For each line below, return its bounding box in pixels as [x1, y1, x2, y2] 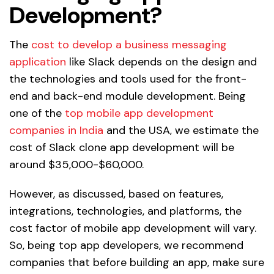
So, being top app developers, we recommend [9, 238, 243, 253]
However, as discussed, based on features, [9, 187, 223, 202]
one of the [9, 106, 65, 121]
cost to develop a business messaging [28, 37, 227, 53]
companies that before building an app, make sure [9, 255, 264, 270]
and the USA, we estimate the [103, 123, 259, 138]
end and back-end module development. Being [9, 89, 246, 104]
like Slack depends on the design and [66, 54, 257, 70]
